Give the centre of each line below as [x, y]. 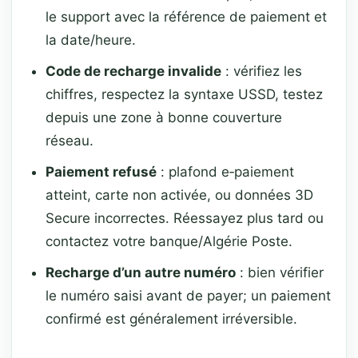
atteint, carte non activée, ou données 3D [179, 195]
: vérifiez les [262, 71]
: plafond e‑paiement [225, 172]
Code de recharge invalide [133, 71]
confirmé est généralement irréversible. [171, 319]
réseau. [70, 141]
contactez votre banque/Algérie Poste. [169, 241]
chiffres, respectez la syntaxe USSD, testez [184, 94]
